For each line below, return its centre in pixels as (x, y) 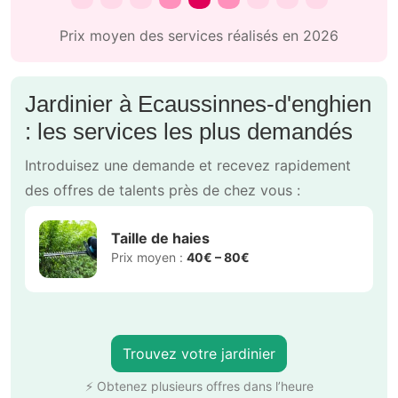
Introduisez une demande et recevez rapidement (188, 165)
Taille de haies (160, 239)
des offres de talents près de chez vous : (163, 190)
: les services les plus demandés (189, 131)
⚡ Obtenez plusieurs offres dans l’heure (199, 386)
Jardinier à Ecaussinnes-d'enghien (198, 103)
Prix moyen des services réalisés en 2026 (199, 35)
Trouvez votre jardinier (199, 353)
